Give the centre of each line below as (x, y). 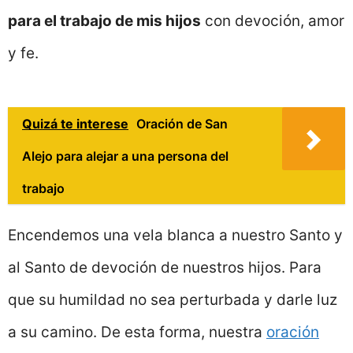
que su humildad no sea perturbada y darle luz (173, 299)
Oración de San (182, 123)
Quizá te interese (75, 123)
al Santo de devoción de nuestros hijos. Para (165, 267)
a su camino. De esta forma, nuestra (137, 332)
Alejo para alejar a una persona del (125, 156)
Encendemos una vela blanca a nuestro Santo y (175, 235)
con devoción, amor (273, 21)
